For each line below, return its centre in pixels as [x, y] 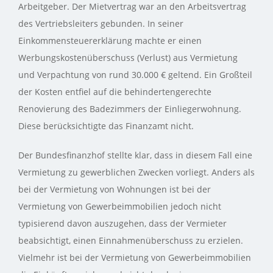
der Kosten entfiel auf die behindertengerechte [115, 91]
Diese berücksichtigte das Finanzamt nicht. [106, 126]
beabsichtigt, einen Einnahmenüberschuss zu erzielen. [131, 240]
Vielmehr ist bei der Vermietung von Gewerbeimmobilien [135, 257]
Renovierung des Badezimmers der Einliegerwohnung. [130, 108]
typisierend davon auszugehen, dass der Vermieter [122, 223]
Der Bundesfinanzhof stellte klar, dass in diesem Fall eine [135, 155]
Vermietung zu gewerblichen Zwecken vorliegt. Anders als [136, 172]
